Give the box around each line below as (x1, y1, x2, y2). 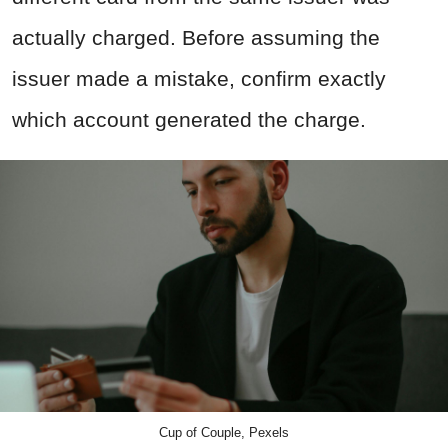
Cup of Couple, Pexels (159, 425, 289, 441)
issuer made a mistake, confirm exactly (12, 67, 386, 91)
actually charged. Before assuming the (12, 26, 380, 50)
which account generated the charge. (12, 108, 366, 132)
